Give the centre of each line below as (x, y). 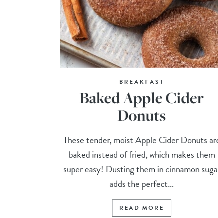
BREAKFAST (142, 82)
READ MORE (142, 208)
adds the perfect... (142, 184)
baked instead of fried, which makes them (142, 155)
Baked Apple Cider (142, 98)
